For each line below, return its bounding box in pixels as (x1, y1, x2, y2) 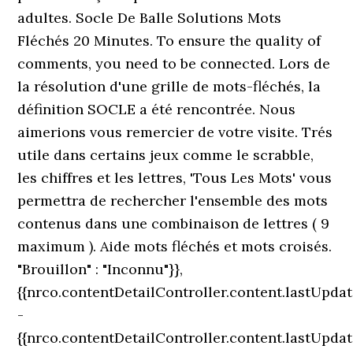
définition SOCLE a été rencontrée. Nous (17, 100, 296, 118)
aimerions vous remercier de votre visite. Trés (17, 123, 333, 141)
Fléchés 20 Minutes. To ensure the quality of (17, 32, 321, 50)
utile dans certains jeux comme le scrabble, (17, 146, 314, 164)
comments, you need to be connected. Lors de (17, 54, 331, 72)
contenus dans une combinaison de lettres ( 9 (17, 214, 330, 232)
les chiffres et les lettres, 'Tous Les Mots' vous (17, 169, 333, 187)
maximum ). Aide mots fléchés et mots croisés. (17, 237, 333, 255)
